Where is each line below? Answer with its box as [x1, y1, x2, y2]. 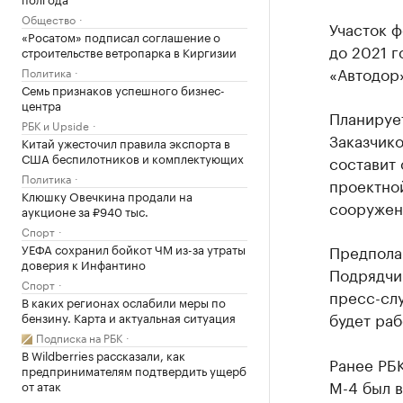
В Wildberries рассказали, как [22, 345, 185, 363]
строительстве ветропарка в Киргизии [22, 42, 237, 60]
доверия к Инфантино [22, 255, 146, 273]
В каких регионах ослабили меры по [22, 292, 226, 310]
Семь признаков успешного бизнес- [22, 80, 225, 98]
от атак [22, 376, 61, 394]
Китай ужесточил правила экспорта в [22, 133, 230, 151]
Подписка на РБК [36, 328, 122, 345]
